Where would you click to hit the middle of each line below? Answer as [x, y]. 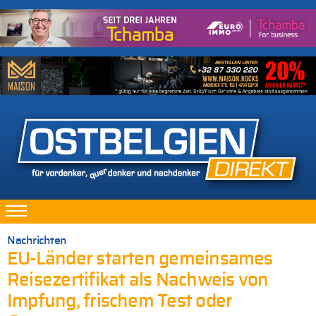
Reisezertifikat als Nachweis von [138, 281]
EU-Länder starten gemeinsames [140, 260]
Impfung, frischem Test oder [120, 302]
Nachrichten [37, 241]
